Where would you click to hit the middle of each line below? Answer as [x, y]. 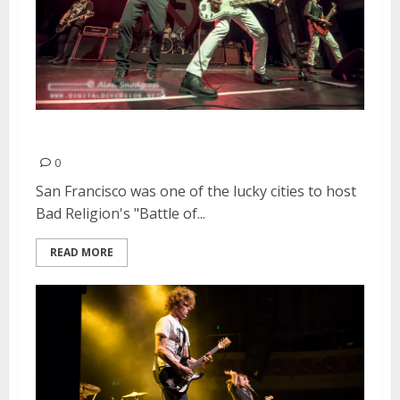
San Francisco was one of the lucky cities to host [196, 191]
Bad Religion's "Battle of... [121, 213]
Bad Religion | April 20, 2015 [175, 136]
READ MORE [82, 252]
